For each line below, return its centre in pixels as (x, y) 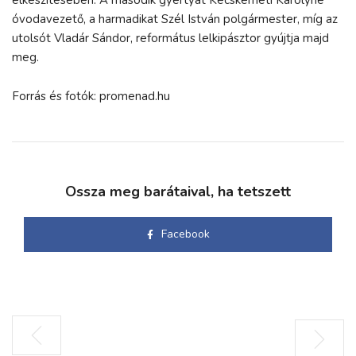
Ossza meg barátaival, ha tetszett (178, 191)
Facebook (185, 234)
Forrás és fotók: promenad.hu (93, 96)
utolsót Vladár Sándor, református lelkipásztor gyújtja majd (170, 38)
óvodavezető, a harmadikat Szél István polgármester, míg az (175, 19)
